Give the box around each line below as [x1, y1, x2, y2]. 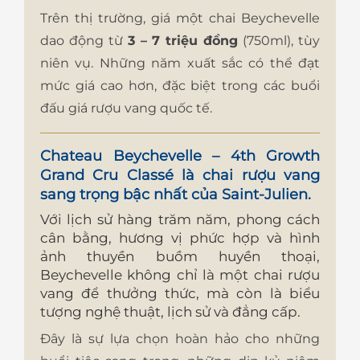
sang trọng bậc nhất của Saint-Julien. [40, 186, 311, 204]
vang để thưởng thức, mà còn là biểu [40, 285, 320, 302]
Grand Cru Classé [40, 166, 174, 185]
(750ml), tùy [238, 33, 321, 49]
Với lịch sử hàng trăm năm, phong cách [40, 211, 320, 228]
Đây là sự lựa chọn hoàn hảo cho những [40, 331, 320, 347]
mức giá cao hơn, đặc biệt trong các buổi [40, 78, 320, 94]
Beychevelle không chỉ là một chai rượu [40, 267, 320, 284]
